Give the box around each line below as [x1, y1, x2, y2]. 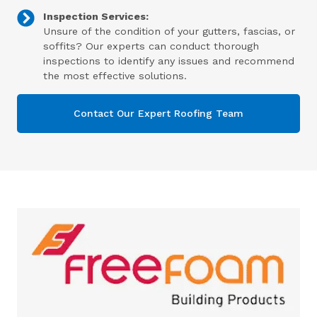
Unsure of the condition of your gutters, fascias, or [42, 25, 295, 38]
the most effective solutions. [42, 70, 187, 82]
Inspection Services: [42, 11, 149, 23]
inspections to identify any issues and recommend [42, 55, 294, 67]
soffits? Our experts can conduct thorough [42, 40, 259, 52]
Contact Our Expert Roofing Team [74, 107, 243, 119]
